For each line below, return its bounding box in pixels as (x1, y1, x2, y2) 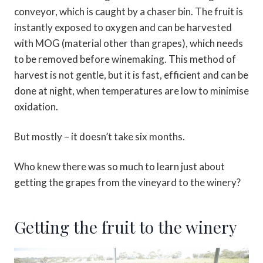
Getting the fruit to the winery (14, 216, 237, 238)
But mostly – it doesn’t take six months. (14, 130, 185, 143)
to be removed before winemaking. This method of (14, 53, 236, 66)
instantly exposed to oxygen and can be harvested (14, 21, 232, 34)
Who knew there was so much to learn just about (14, 160, 225, 173)
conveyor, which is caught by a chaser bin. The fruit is (14, 5, 243, 18)
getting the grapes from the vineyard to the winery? (14, 176, 241, 189)
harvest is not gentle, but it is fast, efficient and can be (14, 69, 248, 82)
